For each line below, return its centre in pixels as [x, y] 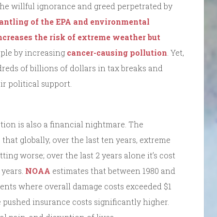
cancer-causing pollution [117, 52]
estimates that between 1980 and [113, 170]
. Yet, [176, 52]
